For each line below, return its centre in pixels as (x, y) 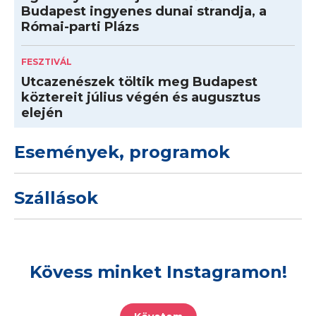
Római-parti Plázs (80, 27)
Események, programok (122, 152)
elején (42, 113)
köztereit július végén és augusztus (141, 98)
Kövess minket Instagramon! (158, 272)
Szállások (56, 198)
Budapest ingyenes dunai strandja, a (144, 12)
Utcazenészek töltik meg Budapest (139, 82)
